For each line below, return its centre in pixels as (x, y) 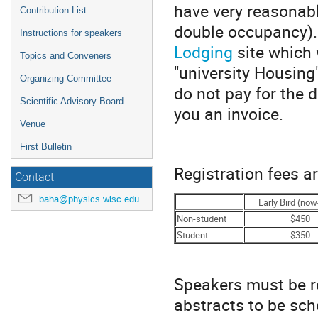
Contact (34, 177)
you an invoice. (231, 113)
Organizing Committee (66, 78)
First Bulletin (46, 147)
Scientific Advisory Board (72, 101)
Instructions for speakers (71, 33)
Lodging (203, 51)
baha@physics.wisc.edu (89, 199)
